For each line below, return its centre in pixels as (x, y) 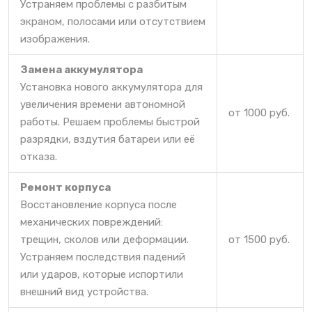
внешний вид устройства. (84, 292)
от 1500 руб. (259, 240)
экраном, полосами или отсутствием (113, 22)
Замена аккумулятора (81, 70)
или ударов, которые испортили (102, 275)
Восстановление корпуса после (99, 205)
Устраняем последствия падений (103, 257)
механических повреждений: (92, 223)
